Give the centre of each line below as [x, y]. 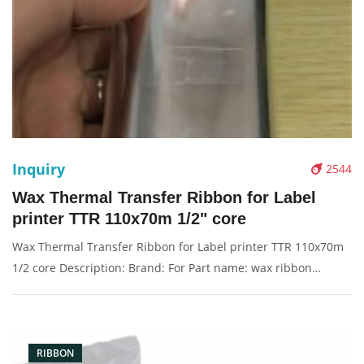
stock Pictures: [51, 310]
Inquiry [39, 169]
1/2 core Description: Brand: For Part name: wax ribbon [162, 268]
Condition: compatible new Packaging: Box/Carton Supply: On [179, 289]
